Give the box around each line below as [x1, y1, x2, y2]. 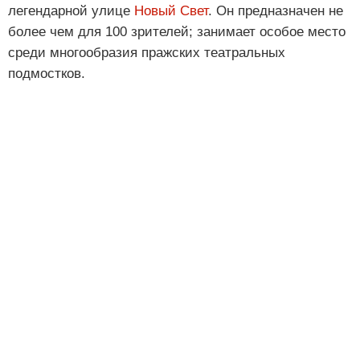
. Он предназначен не [208, 3, 343, 19]
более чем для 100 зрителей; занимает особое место [8, 24, 346, 40]
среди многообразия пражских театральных [8, 45, 285, 61]
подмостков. [8, 66, 85, 82]
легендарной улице [8, 3, 134, 19]
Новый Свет [134, 3, 208, 19]
